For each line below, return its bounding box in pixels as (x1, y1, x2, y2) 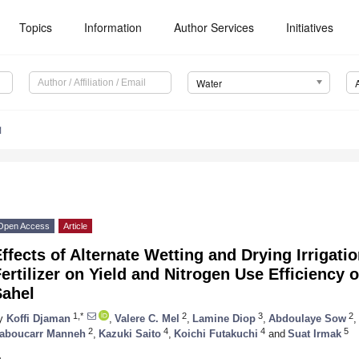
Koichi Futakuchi (174, 327, 258, 340)
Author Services (174, 19, 255, 35)
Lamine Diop (192, 312, 256, 325)
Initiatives (286, 19, 334, 35)
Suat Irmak (288, 327, 341, 340)
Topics (19, 19, 53, 35)
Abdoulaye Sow (268, 312, 346, 325)
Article (63, 221, 87, 232)
